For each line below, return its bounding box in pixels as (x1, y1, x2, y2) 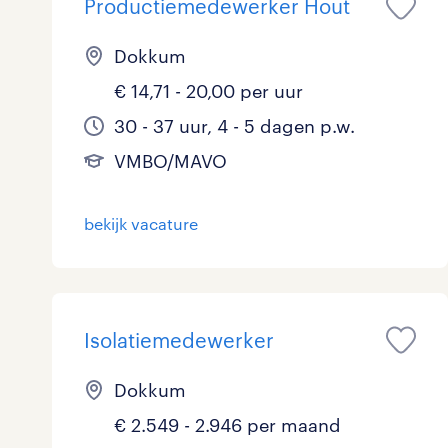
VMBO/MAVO (114, 150, 227, 172)
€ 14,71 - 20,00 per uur (114, 80, 303, 102)
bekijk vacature (84, 214, 198, 233)
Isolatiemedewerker (84, 328, 274, 352)
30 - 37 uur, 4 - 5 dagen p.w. (114, 115, 355, 137)
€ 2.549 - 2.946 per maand (114, 414, 341, 436)
